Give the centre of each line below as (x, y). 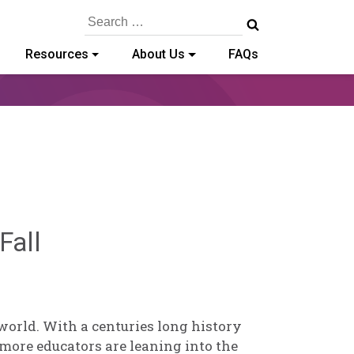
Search (100, 16)
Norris (76, 272)
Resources (56, 54)
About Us (158, 54)
